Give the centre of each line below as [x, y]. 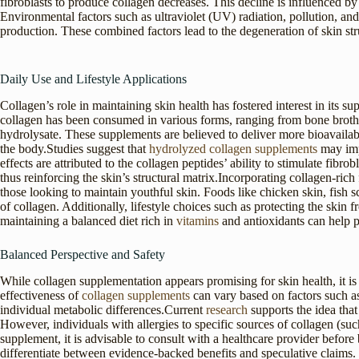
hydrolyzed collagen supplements [233, 148]
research [227, 309]
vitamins [198, 220]
